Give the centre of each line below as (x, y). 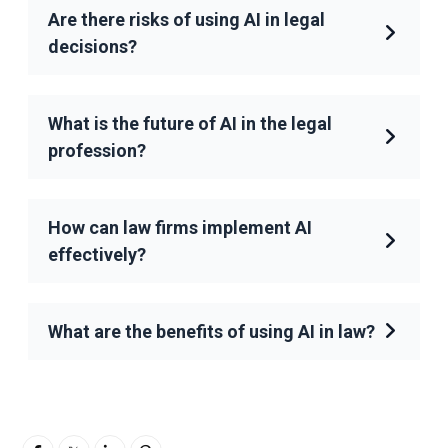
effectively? (96, 254)
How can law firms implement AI (179, 227)
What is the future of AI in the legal (189, 123)
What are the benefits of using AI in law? (211, 331)
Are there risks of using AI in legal (186, 19)
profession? (96, 150)
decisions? (92, 46)
